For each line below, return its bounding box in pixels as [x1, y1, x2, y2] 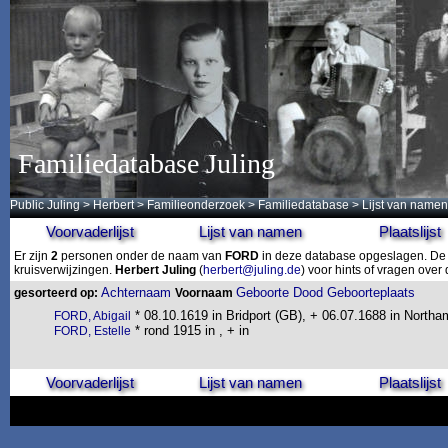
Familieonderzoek [147, 198, 245, 212]
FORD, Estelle [54, 324, 131, 338]
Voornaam [175, 286, 236, 300]
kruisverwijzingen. [14, 263, 115, 277]
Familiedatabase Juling [18, 148, 275, 179]
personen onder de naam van [58, 249, 225, 263]
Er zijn [14, 249, 51, 263]
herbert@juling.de [203, 263, 301, 277]
